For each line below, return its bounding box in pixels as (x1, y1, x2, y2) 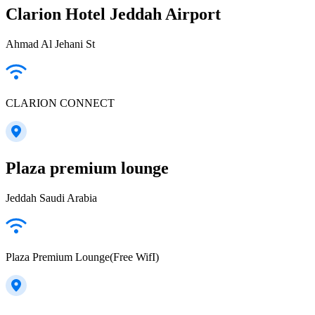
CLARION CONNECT (6, 97, 115, 110)
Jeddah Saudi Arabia (6, 192, 97, 204)
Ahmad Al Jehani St (6, 38, 95, 51)
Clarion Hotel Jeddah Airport (6, 5, 221, 24)
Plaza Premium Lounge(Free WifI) (6, 251, 159, 263)
